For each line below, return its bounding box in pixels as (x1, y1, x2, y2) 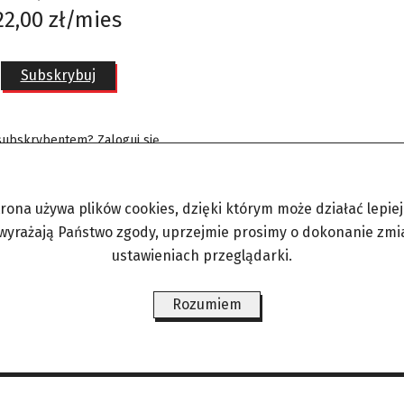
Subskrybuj (20, 67, 96, 84)
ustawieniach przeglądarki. (112, 247, 292, 264)
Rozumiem (171, 296, 242, 313)
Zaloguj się (96, 133, 160, 148)
